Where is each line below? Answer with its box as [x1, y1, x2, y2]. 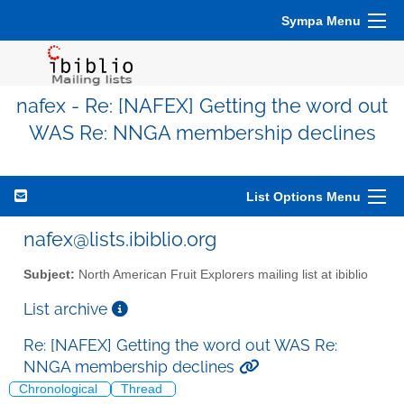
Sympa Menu [281, 14, 361, 28]
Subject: [23, 267, 75, 281]
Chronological [19, 382, 101, 397]
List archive [23, 298, 112, 318]
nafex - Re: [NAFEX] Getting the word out [16, 95, 388, 117]
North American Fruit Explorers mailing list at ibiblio [75, 267, 368, 281]
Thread [121, 382, 166, 397]
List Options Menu [246, 189, 361, 204]
